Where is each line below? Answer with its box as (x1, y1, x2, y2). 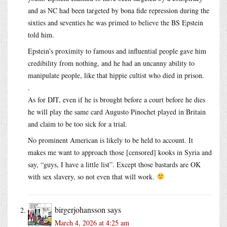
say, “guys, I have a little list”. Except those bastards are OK (28, 159, 201, 169)
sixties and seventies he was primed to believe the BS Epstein (28, 17, 203, 27)
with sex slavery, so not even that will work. (28, 171, 157, 181)
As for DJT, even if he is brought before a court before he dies (28, 94, 205, 104)
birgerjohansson (55, 204, 105, 215)
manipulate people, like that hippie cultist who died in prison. (28, 70, 204, 80)
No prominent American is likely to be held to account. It (28, 135, 193, 145)
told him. (28, 29, 54, 40)
